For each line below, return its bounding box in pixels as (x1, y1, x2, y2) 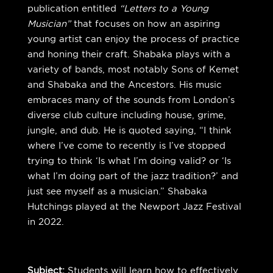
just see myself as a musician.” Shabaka (27, 186, 207, 196)
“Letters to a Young (119, 4, 208, 13)
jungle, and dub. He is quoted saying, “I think (27, 126, 232, 135)
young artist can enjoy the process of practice (27, 34, 239, 44)
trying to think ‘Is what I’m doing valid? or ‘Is (27, 156, 231, 166)
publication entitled (27, 4, 119, 13)
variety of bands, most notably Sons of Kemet (27, 65, 239, 74)
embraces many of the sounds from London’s (27, 95, 235, 105)
